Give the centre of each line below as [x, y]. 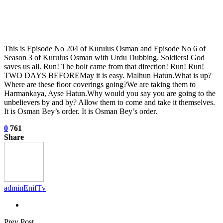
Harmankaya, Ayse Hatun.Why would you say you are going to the [110, 93]
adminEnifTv [25, 188]
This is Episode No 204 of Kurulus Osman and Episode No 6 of [105, 48]
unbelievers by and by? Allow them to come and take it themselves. [110, 102]
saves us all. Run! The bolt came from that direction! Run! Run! [104, 66]
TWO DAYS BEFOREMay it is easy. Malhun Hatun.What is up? [108, 75]
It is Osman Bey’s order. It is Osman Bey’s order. [81, 111]
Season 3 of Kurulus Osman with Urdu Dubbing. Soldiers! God [104, 57]
